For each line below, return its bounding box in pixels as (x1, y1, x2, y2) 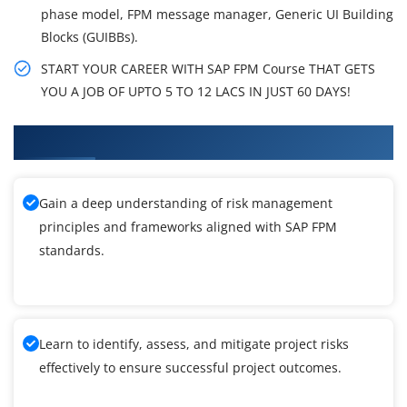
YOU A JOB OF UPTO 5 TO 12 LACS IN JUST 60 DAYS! (41, 83, 351, 101)
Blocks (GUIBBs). (41, 28, 138, 46)
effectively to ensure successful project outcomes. (39, 359, 342, 377)
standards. (39, 242, 104, 260)
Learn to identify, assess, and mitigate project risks (39, 335, 349, 353)
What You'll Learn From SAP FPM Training (14, 127, 341, 150)
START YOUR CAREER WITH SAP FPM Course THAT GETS (41, 60, 375, 78)
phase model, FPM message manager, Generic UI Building (41, 5, 393, 24)
